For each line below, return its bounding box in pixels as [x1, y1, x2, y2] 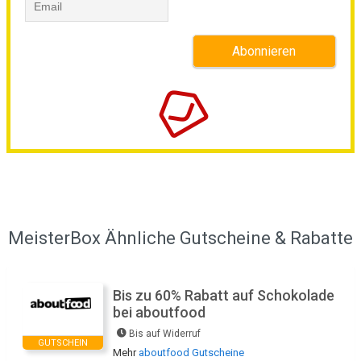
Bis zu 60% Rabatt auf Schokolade [113, 287, 334, 305]
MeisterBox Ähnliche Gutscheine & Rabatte [8, 228, 353, 249]
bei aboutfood [113, 304, 205, 322]
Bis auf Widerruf [129, 328, 201, 340]
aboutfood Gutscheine [139, 346, 244, 359]
